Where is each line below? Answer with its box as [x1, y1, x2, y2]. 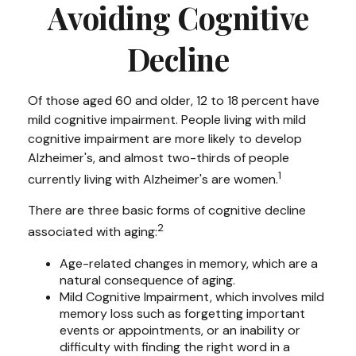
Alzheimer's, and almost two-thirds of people [28, 149, 289, 166]
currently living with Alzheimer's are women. [28, 171, 278, 188]
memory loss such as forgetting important [60, 304, 305, 322]
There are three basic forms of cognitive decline [28, 202, 306, 219]
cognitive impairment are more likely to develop [28, 130, 302, 147]
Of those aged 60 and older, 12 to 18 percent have [28, 92, 319, 109]
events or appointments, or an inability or [60, 321, 300, 339]
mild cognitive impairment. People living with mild [28, 111, 306, 128]
